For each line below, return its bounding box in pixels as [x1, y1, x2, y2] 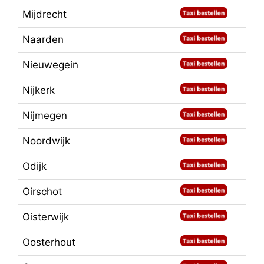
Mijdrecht [22, 8, 67, 20]
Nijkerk [22, 84, 55, 96]
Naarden [22, 33, 64, 45]
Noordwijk [22, 134, 70, 147]
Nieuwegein [22, 58, 78, 71]
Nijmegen [22, 109, 67, 121]
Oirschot [22, 185, 62, 197]
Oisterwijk [22, 210, 69, 223]
